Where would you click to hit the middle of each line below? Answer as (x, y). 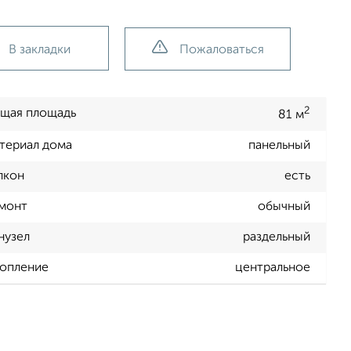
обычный (284, 207)
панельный (279, 146)
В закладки (40, 50)
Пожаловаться (221, 50)
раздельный (277, 238)
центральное (273, 268)
